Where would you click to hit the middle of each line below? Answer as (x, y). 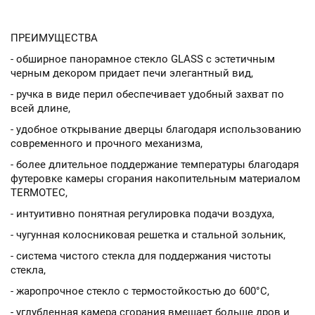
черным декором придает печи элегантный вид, (132, 73)
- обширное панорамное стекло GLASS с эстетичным (143, 59)
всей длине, (40, 108)
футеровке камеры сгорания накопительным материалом (155, 179)
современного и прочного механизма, (107, 143)
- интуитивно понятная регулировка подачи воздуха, (142, 214)
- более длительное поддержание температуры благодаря (155, 165)
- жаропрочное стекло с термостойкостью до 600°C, (140, 291)
